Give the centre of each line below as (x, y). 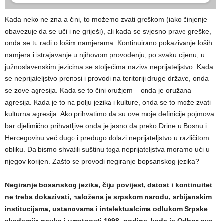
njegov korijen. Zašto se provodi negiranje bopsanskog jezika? (102, 161)
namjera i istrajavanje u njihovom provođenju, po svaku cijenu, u (105, 55)
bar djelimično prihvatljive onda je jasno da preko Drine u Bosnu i (106, 126)
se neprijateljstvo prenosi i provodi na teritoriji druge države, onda (107, 78)
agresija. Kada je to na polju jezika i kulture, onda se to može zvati (108, 102)
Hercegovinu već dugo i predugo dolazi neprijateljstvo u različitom (107, 137)
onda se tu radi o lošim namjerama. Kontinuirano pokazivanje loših (109, 43)
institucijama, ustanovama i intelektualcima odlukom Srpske (106, 208)
